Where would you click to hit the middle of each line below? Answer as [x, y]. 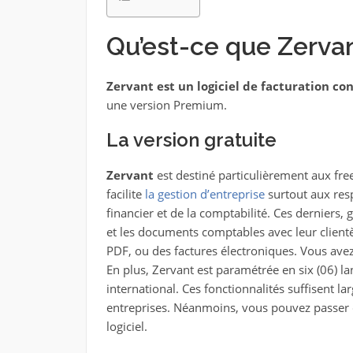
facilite [124, 194]
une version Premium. [166, 105]
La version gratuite [191, 140]
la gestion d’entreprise [204, 194]
